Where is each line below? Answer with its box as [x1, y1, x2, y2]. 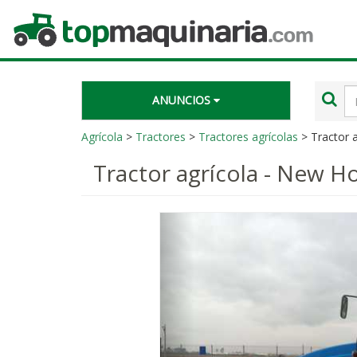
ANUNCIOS [151, 92, 214, 108]
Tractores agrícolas [198, 129, 298, 144]
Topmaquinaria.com [11, 10, 115, 25]
